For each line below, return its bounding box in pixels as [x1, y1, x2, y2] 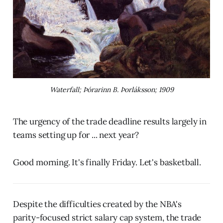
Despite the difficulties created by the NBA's [12, 198, 182, 210]
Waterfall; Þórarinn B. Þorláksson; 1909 [49, 85, 174, 94]
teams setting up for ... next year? [12, 129, 139, 140]
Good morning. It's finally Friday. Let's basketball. [12, 156, 201, 168]
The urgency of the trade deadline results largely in [12, 115, 207, 127]
